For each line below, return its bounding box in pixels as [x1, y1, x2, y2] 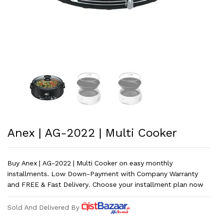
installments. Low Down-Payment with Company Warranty [7, 170, 198, 178]
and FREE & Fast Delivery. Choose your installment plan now [7, 181, 203, 188]
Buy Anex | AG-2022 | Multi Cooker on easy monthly [7, 159, 173, 167]
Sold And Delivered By [7, 203, 79, 211]
